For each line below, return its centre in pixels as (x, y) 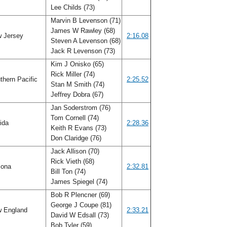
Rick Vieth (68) (71, 161)
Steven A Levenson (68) (85, 41)
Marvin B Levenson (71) (85, 21)
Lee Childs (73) (73, 7)
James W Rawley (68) (82, 31)
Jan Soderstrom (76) (80, 108)
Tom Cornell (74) (74, 118)
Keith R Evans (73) (78, 128)
